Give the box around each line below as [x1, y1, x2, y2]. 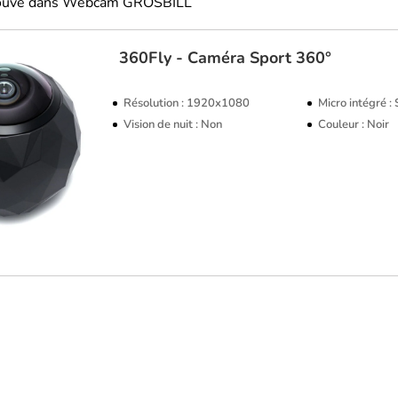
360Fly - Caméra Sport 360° [119, 47, 332, 68]
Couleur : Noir [318, 116, 390, 132]
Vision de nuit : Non [123, 116, 223, 132]
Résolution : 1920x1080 [123, 95, 251, 111]
